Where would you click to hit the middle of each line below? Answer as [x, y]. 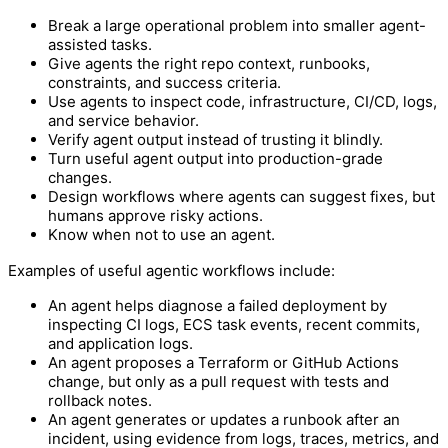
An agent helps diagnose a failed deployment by [217, 305]
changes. [80, 177]
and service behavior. [123, 120]
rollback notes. [100, 400]
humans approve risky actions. [155, 215]
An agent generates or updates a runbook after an [224, 419]
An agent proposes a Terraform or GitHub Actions [223, 362]
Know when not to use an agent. [161, 234]
